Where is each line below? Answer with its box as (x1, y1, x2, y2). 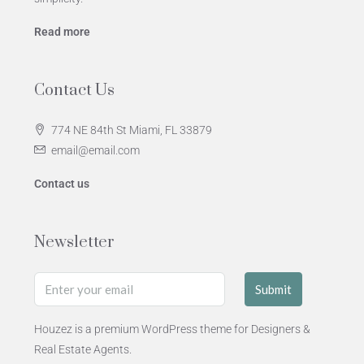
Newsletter (34, 232, 115, 253)
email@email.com (51, 144, 140, 157)
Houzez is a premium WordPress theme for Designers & (34, 323, 310, 336)
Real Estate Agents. (34, 343, 132, 356)
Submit (254, 282, 292, 297)
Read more (34, 25, 90, 38)
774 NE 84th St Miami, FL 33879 (51, 123, 212, 136)
